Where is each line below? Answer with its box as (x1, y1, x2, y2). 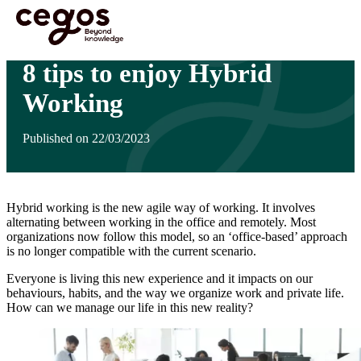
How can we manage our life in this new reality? (6, 301, 253, 315)
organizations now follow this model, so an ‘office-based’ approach (6, 230, 347, 244)
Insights (102, 15, 131, 24)
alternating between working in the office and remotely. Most (6, 215, 316, 230)
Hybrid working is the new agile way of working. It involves (6, 201, 315, 215)
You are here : (15, 15, 69, 24)
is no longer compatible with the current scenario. (6, 244, 256, 259)
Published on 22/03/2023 (23, 131, 150, 145)
